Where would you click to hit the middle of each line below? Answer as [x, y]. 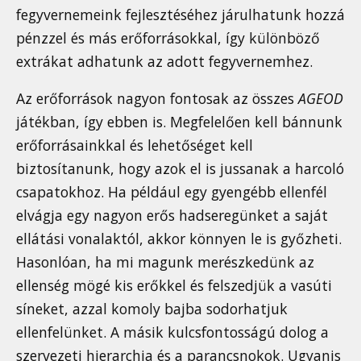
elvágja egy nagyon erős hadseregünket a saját [172, 216]
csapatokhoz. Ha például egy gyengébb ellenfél [172, 192]
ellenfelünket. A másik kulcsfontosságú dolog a [172, 332]
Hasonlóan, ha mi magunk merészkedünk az [165, 262]
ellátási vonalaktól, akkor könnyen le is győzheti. [179, 239]
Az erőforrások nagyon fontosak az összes [157, 99]
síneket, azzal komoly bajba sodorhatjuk [152, 309]
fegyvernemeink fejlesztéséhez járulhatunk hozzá [180, 14]
